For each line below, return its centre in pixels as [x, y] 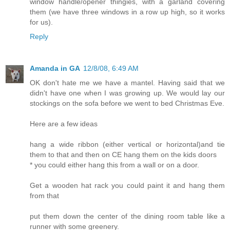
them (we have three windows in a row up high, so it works [127, 12]
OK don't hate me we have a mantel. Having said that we [127, 82]
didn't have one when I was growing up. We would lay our [127, 93]
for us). [41, 22]
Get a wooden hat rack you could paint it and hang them [127, 185]
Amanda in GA [55, 68]
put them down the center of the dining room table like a [127, 216]
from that [44, 195]
